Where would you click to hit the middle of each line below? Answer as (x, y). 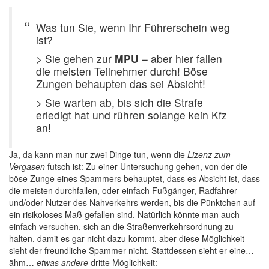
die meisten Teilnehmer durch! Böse (122, 71)
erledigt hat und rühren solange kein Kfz (131, 115)
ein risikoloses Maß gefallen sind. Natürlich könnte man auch (124, 214)
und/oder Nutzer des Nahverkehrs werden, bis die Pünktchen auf (132, 202)
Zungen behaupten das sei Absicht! (121, 84)
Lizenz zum (209, 154)
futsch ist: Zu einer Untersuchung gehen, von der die (146, 166)
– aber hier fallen (180, 59)
